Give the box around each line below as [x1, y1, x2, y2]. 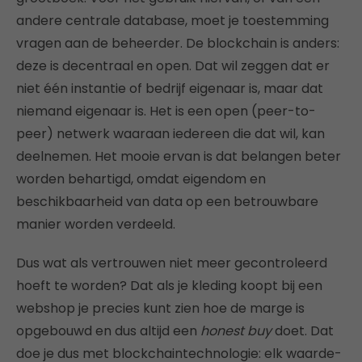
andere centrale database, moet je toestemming [16, 11, 329, 31]
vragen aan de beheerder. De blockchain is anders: [16, 34, 339, 53]
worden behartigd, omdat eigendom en [16, 170, 266, 189]
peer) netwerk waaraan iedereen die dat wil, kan [16, 124, 325, 144]
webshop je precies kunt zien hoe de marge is [16, 299, 305, 318]
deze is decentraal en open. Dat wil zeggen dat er [16, 57, 330, 76]
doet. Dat [275, 322, 334, 341]
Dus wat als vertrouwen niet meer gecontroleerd [16, 254, 327, 273]
